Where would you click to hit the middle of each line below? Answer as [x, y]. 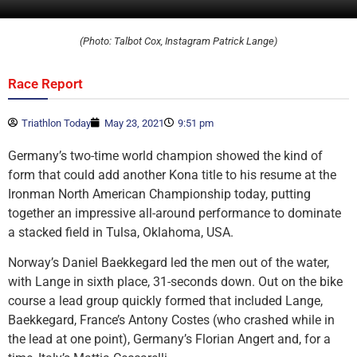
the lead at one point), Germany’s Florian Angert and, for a [169, 339]
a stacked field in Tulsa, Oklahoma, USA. [121, 232]
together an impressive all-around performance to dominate [175, 213]
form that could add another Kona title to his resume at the [172, 175]
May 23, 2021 [134, 123]
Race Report [45, 83]
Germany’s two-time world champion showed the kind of [165, 155]
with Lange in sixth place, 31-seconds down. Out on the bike [175, 282]
